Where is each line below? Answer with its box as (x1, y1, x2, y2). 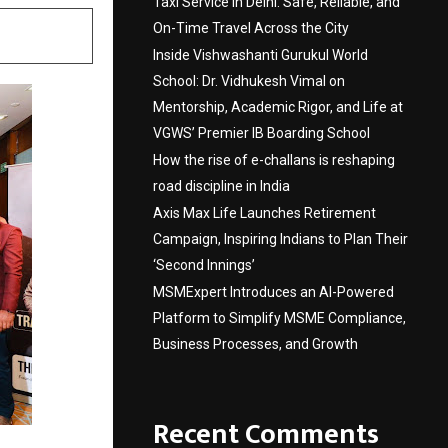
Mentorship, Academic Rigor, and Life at (153, 99, 403, 115)
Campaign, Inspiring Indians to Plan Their (153, 231, 408, 247)
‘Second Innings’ (153, 257, 255, 273)
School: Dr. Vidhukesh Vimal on (153, 73, 345, 89)
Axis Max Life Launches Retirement (153, 205, 376, 221)
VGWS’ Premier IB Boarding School (153, 125, 370, 141)
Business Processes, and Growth (153, 336, 358, 352)
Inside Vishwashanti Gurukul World (153, 47, 368, 63)
